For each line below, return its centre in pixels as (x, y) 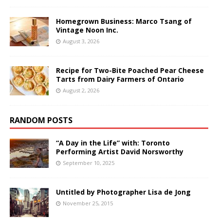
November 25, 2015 (88, 203)
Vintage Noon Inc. (87, 30)
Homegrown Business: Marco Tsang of (124, 21)
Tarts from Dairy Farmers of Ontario (120, 79)
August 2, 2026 (81, 90)
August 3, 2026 (81, 41)
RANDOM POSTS (41, 120)
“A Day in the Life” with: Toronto (113, 143)
